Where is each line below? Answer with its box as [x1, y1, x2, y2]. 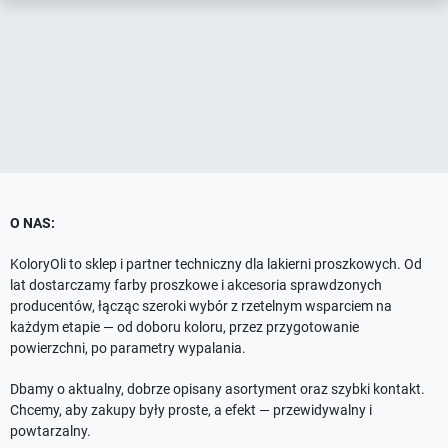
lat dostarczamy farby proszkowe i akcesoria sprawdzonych [10, 277, 382, 293]
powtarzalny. [10, 423, 91, 439]
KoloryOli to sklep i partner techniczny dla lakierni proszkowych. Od [10, 256, 422, 272]
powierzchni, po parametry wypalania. [10, 340, 246, 356]
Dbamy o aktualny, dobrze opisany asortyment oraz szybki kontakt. [10, 381, 425, 397]
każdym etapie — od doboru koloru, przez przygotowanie [10, 319, 359, 335]
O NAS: [10, 215, 58, 231]
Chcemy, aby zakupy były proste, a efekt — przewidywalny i [10, 402, 372, 418]
